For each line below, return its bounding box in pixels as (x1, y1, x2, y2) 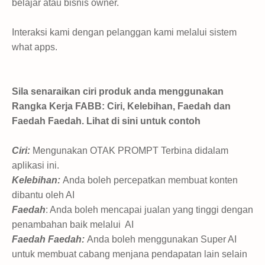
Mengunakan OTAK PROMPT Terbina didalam (30, 145, 228, 156)
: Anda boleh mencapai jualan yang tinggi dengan (46, 204, 253, 215)
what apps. (12, 41, 57, 52)
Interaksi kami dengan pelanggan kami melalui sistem (12, 27, 237, 37)
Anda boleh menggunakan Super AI (85, 234, 237, 244)
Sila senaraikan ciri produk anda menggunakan (12, 86, 224, 96)
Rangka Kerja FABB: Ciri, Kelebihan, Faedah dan (12, 101, 231, 111)
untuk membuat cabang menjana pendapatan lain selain (12, 248, 247, 259)
